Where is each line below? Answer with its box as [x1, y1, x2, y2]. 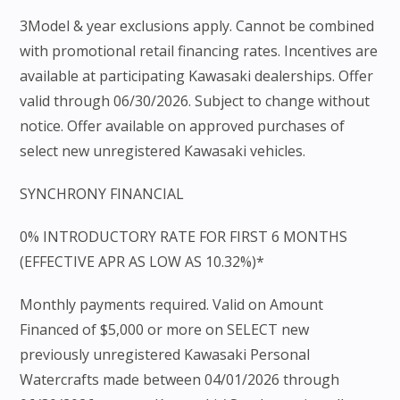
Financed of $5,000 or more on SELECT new [20, 320, 310, 340]
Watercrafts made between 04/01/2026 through [20, 370, 340, 390]
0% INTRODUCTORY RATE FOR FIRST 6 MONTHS [20, 227, 348, 247]
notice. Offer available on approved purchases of [20, 116, 346, 137]
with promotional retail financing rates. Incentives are [20, 41, 379, 62]
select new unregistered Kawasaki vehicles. [20, 141, 306, 162]
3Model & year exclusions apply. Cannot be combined [20, 16, 375, 37]
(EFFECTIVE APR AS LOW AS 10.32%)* [20, 252, 265, 272]
